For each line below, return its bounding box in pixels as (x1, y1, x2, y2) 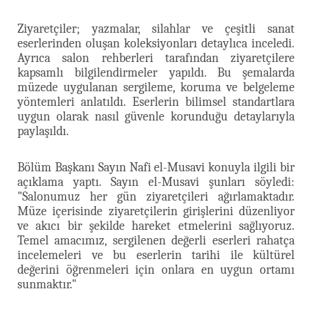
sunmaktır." (17, 276, 77, 292)
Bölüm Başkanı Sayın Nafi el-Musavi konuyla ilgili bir (17, 159, 295, 175)
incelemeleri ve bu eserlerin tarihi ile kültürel (17, 247, 295, 263)
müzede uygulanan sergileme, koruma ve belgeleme (17, 79, 295, 95)
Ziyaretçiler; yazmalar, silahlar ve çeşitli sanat (17, 21, 295, 36)
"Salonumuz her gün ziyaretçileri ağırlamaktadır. (17, 189, 295, 204)
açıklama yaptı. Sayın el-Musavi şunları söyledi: (17, 174, 295, 189)
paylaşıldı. (17, 123, 69, 139)
